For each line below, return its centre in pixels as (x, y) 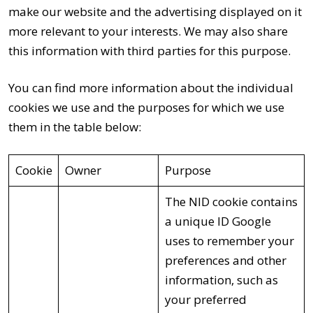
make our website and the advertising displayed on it (155, 11)
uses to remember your (229, 240)
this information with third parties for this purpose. (150, 50)
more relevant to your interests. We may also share (148, 31)
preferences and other (225, 260)
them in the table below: (75, 126)
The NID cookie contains (231, 201)
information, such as (221, 279)
